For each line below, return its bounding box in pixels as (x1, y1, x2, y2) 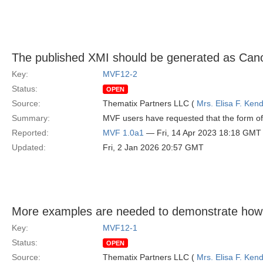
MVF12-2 (103, 69, 137, 79)
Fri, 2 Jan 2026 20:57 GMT (103, 143, 204, 152)
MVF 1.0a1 (103, 128, 144, 137)
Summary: (12, 113, 50, 123)
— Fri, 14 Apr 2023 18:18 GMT (144, 128, 261, 137)
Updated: (12, 143, 46, 152)
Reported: (12, 128, 49, 137)
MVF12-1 (103, 223, 137, 232)
